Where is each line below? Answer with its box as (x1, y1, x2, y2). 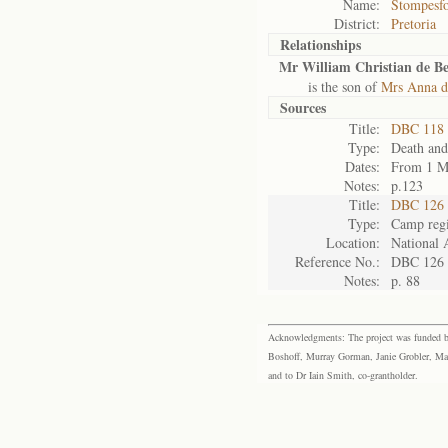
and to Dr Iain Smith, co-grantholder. (268, 368, 418, 382)
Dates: (345, 157, 380, 176)
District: (334, 14, 380, 33)
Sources (280, 97, 326, 118)
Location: (326, 233, 380, 252)
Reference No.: (295, 252, 380, 271)
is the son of (279, 77, 381, 96)
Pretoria (391, 14, 436, 33)
